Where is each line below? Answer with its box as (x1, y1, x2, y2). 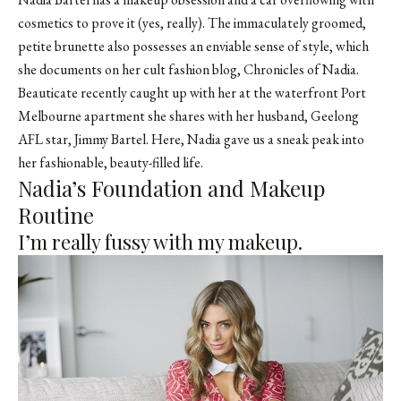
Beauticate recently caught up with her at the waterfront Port (18, 83, 366, 102)
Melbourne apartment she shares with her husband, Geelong (18, 107, 359, 125)
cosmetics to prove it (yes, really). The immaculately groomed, (18, 13, 366, 32)
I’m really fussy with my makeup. (18, 228, 303, 255)
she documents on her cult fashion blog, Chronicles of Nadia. (18, 60, 359, 79)
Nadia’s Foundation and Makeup (18, 174, 325, 202)
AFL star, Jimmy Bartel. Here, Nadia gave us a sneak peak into (18, 130, 364, 149)
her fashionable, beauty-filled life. (18, 153, 203, 172)
